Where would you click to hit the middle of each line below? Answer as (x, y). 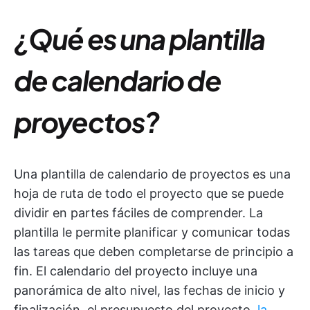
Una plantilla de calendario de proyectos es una (152, 174)
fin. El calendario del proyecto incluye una (136, 271)
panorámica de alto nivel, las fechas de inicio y (149, 290)
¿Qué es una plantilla (139, 38)
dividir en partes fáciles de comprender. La (138, 213)
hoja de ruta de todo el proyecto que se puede (149, 193)
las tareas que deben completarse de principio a (154, 252)
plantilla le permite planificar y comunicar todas (152, 232)
